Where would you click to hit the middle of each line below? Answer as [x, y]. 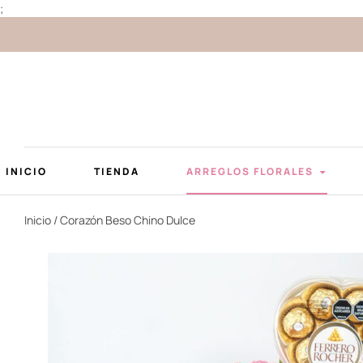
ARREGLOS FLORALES [250, 171]
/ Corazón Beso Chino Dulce [123, 220]
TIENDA [116, 171]
